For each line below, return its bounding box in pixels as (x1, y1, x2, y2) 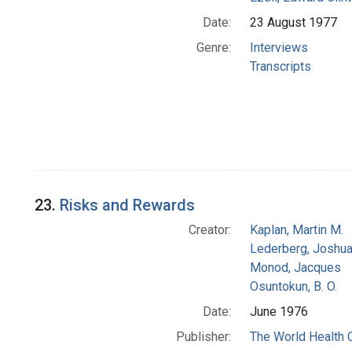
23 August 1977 (249, 15, 337, 31)
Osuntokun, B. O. (249, 279, 337, 295)
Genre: (196, 40, 231, 56)
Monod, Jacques (249, 260, 341, 276)
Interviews (249, 40, 308, 56)
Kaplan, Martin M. (249, 222, 343, 238)
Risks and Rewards (60, 196, 195, 215)
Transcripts (249, 59, 311, 75)
